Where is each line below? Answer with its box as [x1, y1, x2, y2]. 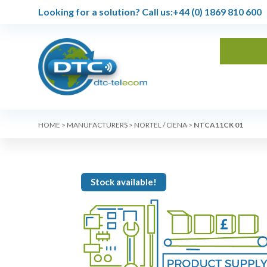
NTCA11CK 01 [194, 120, 243, 129]
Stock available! [90, 176, 157, 187]
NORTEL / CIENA [134, 120, 187, 129]
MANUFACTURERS [67, 120, 128, 129]
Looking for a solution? [38, 6, 140, 17]
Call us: [140, 6, 173, 17]
